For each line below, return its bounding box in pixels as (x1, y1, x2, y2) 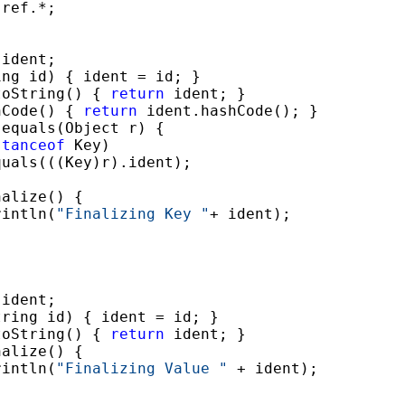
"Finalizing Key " (56, 204, 210, 222)
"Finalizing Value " (56, 359, 228, 377)
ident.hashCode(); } (137, 101, 318, 119)
